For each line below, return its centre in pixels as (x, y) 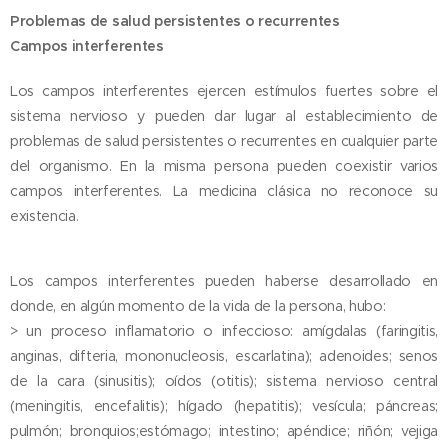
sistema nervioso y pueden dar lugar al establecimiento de (224, 116)
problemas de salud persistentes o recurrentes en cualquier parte (224, 141)
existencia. (44, 216)
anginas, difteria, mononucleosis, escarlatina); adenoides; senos (224, 356)
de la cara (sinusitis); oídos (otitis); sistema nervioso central (224, 381)
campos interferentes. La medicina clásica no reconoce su (224, 191)
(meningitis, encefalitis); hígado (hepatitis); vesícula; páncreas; (224, 406)
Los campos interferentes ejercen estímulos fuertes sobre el (224, 91)
